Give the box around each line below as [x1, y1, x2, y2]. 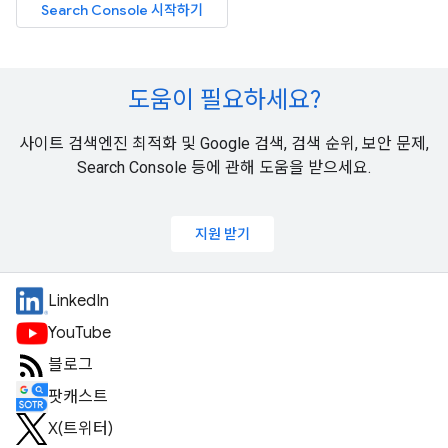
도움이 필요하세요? [127, 85, 321, 116]
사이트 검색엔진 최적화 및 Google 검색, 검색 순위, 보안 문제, [19, 134, 429, 154]
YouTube [48, 323, 111, 344]
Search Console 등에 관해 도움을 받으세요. [77, 158, 371, 178]
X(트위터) [48, 419, 113, 440]
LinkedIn [48, 291, 109, 312]
